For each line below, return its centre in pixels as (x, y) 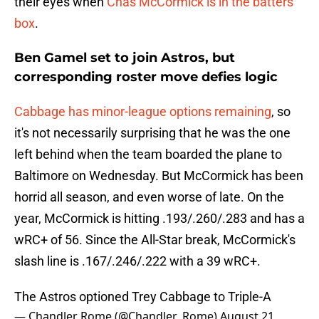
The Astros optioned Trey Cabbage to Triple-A (143, 297)
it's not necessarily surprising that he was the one (152, 133)
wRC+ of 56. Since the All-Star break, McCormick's (155, 240)
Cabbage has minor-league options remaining (143, 112)
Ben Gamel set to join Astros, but (125, 58)
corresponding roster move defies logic (146, 77)
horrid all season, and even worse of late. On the (149, 197)
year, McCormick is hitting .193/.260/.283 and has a (159, 219)
